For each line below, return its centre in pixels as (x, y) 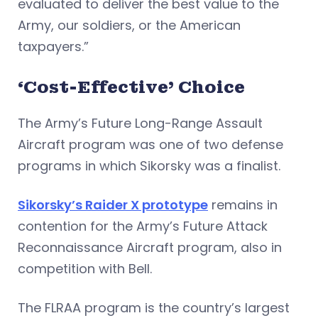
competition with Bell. (85, 268)
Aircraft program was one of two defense (150, 144)
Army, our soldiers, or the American (129, 25)
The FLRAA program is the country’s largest (154, 307)
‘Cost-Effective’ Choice (131, 87)
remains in (243, 204)
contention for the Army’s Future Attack (143, 226)
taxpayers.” (53, 46)
